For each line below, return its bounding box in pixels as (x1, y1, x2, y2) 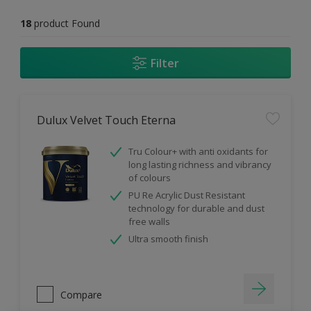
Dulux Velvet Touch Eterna (37, 112, 176, 128)
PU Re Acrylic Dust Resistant (128, 189, 245, 201)
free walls (128, 215, 170, 228)
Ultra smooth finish (128, 233, 208, 245)
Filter (150, 55, 179, 71)
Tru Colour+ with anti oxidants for (128, 145, 268, 158)
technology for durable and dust (128, 202, 264, 215)
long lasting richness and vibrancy (128, 158, 271, 171)
